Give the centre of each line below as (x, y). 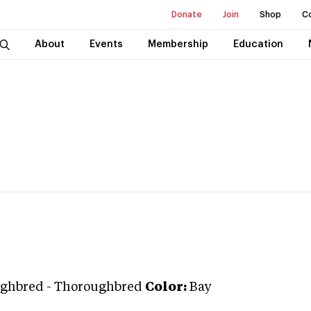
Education (258, 44)
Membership (178, 44)
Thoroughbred (98, 287)
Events (106, 44)
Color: (166, 287)
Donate (187, 15)
